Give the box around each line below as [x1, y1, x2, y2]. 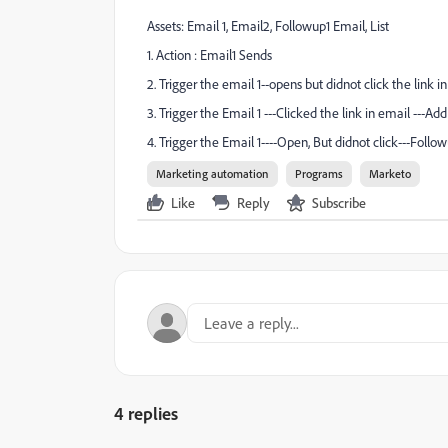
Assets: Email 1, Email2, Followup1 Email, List [147, 17, 389, 35]
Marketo [369, 166, 411, 181]
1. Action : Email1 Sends [147, 46, 272, 64]
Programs [295, 166, 343, 181]
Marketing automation [156, 166, 269, 181]
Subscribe [312, 194, 366, 211]
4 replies [114, 402, 178, 424]
